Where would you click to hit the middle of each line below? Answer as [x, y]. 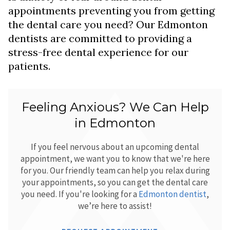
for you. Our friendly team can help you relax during [115, 171]
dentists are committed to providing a [100, 38]
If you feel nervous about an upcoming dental [115, 147]
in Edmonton [115, 123]
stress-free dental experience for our [98, 52]
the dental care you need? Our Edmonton [108, 24]
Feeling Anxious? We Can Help [115, 107]
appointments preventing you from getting [111, 10]
